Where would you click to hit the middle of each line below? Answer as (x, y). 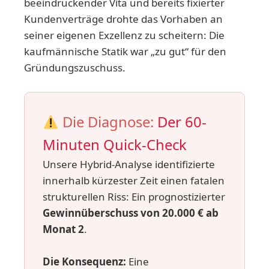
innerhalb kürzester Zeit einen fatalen (134, 181)
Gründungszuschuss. (75, 68)
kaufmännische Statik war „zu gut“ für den (125, 51)
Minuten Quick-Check (115, 145)
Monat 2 (63, 229)
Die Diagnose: (108, 122)
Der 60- (182, 122)
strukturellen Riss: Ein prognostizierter (134, 197)
